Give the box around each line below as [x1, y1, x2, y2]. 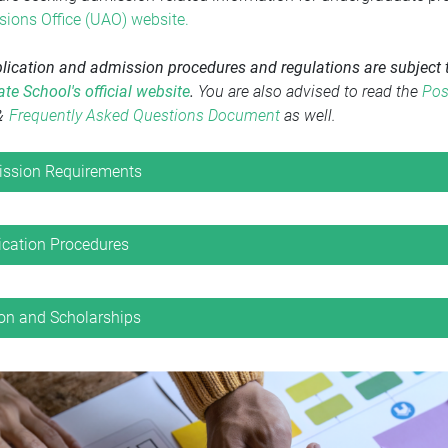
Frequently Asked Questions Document [9, 106, 280, 125]
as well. [280, 106, 340, 125]
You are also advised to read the [198, 82, 422, 101]
